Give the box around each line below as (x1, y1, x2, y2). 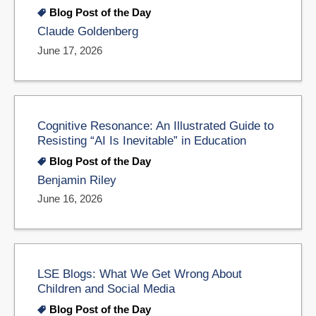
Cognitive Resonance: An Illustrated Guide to (37, 119, 274, 132)
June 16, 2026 (37, 193, 102, 205)
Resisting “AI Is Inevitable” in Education (37, 133, 246, 147)
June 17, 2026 (37, 44, 102, 56)
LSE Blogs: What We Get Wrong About (37, 267, 242, 281)
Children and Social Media (37, 282, 175, 296)
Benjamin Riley (37, 173, 116, 187)
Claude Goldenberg (37, 24, 138, 38)
